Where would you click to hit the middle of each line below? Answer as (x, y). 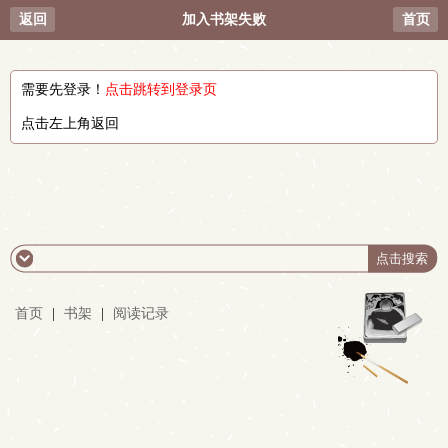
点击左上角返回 (70, 123)
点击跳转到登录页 (161, 89)
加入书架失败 (224, 19)
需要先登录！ (63, 89)
